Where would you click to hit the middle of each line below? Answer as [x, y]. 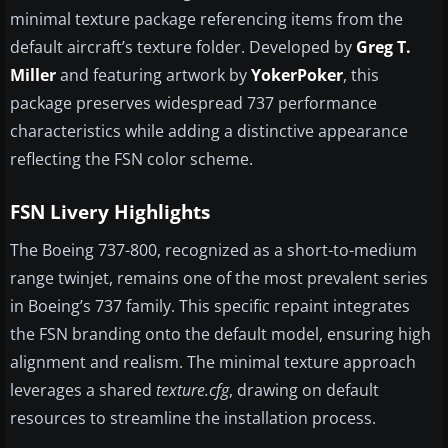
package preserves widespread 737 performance [193, 103]
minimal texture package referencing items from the [206, 19]
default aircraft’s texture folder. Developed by [183, 47]
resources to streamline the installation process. [193, 418]
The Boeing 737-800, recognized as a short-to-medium [213, 250]
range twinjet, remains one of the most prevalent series [219, 278]
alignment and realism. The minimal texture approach [213, 362]
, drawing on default [304, 390]
